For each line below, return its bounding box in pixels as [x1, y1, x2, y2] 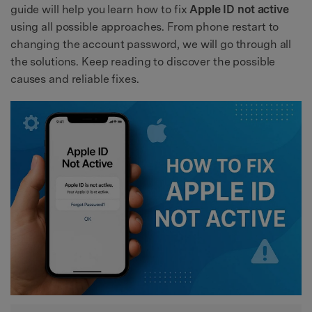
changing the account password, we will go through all [10, 38, 292, 52]
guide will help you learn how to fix [10, 3, 190, 17]
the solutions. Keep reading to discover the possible [10, 55, 276, 69]
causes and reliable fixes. [10, 72, 139, 86]
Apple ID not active [189, 3, 289, 17]
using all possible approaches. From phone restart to [10, 20, 279, 34]
